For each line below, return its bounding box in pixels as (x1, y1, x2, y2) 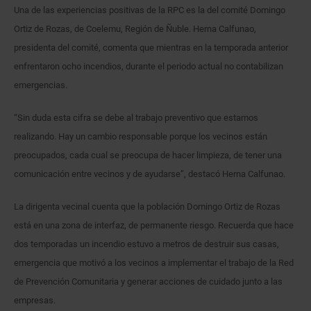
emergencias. (14, 79, 67, 90)
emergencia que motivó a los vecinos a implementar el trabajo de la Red (14, 257, 294, 268)
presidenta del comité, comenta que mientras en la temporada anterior (14, 42, 288, 53)
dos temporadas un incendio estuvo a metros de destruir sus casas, (14, 238, 279, 249)
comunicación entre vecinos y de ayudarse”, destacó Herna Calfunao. (14, 168, 285, 179)
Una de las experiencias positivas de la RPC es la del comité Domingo (14, 4, 285, 15)
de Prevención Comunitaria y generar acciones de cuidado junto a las (14, 276, 283, 287)
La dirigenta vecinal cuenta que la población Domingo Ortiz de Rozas (14, 201, 280, 212)
